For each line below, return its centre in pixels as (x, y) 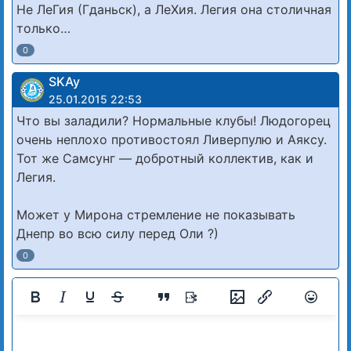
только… (43, 29)
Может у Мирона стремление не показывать (156, 215)
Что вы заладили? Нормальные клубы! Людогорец (174, 121)
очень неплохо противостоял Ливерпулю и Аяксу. (172, 140)
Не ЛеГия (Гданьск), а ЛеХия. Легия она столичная (174, 10)
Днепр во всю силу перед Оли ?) (118, 234)
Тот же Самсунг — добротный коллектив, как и (165, 159)
